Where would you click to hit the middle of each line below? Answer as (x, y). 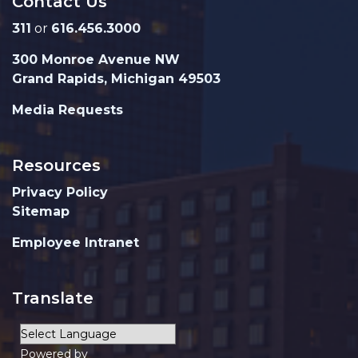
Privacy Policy (60, 192)
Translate (53, 298)
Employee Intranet (76, 243)
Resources (56, 165)
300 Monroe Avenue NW (96, 60)
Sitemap (41, 211)
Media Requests (68, 110)
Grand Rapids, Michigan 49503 (116, 79)
